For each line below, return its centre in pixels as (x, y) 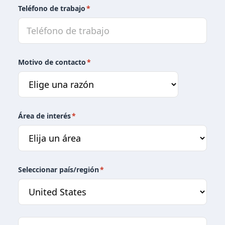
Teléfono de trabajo (52, 8)
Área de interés (44, 116)
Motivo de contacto (52, 62)
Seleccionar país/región (59, 170)
